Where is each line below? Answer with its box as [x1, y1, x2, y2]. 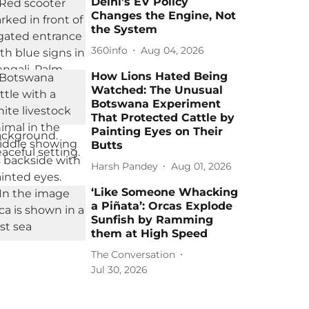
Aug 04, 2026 [141, 43, 205, 57]
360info [91, 43, 128, 57]
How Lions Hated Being [91, 70, 228, 83]
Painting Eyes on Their [91, 125, 223, 138]
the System [91, 23, 158, 36]
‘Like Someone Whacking [91, 186, 239, 199]
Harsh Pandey [91, 159, 159, 172]
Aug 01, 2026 [171, 159, 232, 172]
